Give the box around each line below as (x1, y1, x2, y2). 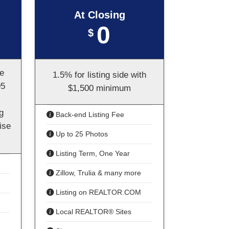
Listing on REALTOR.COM (54, 188, 141, 196)
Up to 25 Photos (54, 130, 108, 138)
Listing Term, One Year (54, 149, 130, 157)
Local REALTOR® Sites (54, 208, 131, 216)
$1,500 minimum (68, 83, 131, 93)
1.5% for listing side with (53, 70, 146, 80)
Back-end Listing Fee (54, 110, 124, 119)
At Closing (74, 9, 125, 20)
